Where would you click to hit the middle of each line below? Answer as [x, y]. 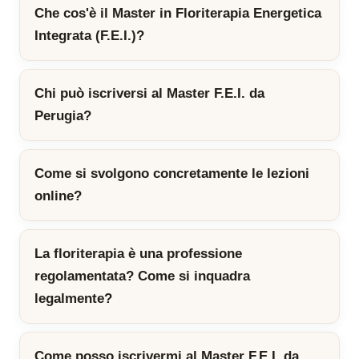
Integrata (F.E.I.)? [89, 36]
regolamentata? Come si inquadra [142, 276]
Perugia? [63, 116]
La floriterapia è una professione [138, 254]
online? [58, 196]
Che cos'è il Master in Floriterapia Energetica [178, 14]
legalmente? [73, 299]
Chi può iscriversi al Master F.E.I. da [149, 94]
